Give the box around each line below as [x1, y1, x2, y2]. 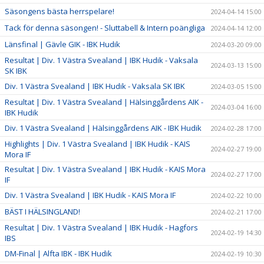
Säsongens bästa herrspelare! [5, 5, 114, 16]
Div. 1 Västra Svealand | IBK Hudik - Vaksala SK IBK [5, 80, 185, 91]
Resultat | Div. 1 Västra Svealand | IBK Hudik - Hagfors [5, 222, 198, 233]
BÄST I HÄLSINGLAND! [5, 206, 80, 217]
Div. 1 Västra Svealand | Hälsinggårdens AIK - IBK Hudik [5, 122, 202, 133]
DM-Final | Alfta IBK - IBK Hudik [5, 247, 112, 259]
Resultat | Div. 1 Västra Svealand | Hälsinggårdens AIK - [5, 96, 203, 107]
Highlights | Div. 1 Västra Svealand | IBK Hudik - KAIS [5, 138, 190, 149]
